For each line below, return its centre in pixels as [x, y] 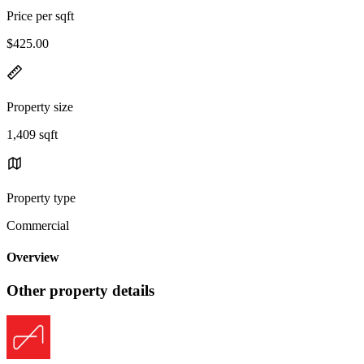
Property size [40, 106]
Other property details [80, 291]
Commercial [38, 225]
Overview [33, 258]
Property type [41, 197]
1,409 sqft [32, 134]
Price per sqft [40, 15]
